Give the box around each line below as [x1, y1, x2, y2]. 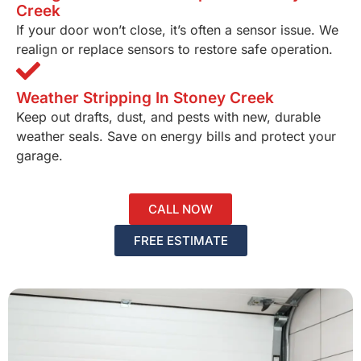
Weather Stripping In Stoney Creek [16, 89, 274, 108]
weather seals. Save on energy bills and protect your [16, 128, 336, 145]
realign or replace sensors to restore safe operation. [16, 41, 333, 58]
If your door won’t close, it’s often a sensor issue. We [16, 22, 338, 39]
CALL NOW [148, 201, 213, 218]
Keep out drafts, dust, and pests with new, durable [16, 109, 321, 126]
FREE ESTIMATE [133, 233, 228, 249]
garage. [16, 147, 63, 164]
